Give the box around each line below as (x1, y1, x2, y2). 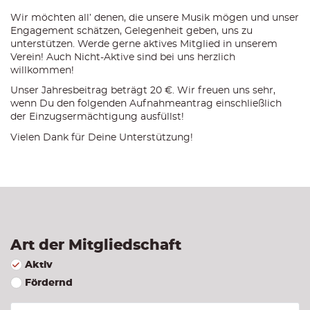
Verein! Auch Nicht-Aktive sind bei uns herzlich (10, 52, 235, 62)
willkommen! (10, 65, 74, 75)
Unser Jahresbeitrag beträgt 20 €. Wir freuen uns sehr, (10, 86, 275, 96)
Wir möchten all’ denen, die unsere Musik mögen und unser (10, 12, 299, 23)
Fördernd (25, 278, 73, 289)
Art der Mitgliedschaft (10, 238, 181, 253)
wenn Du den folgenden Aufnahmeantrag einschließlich (10, 99, 282, 109)
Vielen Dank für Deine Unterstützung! (10, 132, 193, 143)
